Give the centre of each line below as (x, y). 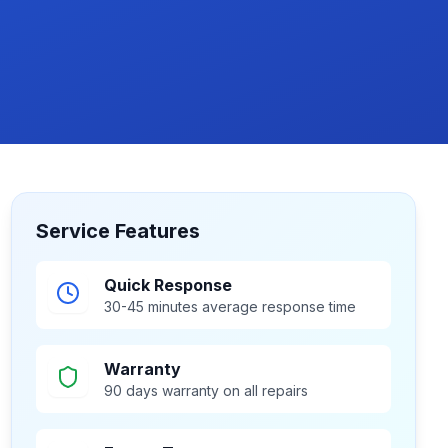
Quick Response (167, 285)
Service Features (117, 231)
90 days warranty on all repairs (205, 390)
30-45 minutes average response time (229, 306)
